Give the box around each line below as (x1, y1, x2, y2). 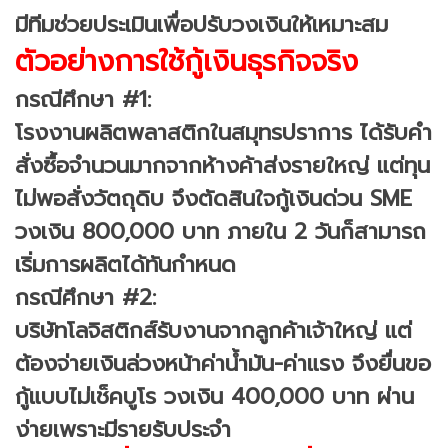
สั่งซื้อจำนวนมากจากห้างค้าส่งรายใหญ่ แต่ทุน (15, 148, 430, 182)
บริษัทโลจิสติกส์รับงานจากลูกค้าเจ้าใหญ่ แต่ (15, 313, 412, 347)
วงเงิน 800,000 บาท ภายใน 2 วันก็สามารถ (15, 214, 426, 248)
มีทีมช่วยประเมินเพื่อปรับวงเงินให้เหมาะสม (15, 7, 388, 41)
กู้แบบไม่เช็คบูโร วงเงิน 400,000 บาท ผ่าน (15, 379, 414, 413)
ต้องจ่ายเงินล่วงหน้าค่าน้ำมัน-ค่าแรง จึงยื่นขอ (15, 346, 431, 380)
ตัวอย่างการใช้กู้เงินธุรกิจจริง (15, 39, 358, 83)
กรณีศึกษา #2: (15, 280, 156, 314)
